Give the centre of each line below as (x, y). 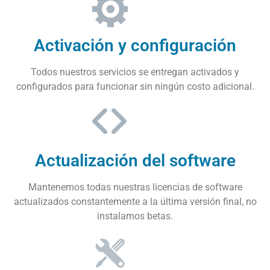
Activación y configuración (135, 45)
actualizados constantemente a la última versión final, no (135, 201)
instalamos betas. (135, 216)
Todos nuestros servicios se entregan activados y (135, 72)
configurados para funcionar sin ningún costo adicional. (135, 86)
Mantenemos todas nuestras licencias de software (135, 187)
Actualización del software (135, 160)
